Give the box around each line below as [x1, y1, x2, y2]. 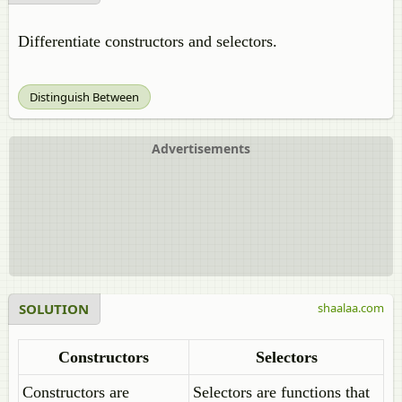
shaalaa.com [318, 300, 384, 316]
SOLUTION [19, 300, 89, 318]
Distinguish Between [30, 89, 139, 105]
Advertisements [152, 140, 250, 157]
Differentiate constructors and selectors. [18, 32, 277, 50]
